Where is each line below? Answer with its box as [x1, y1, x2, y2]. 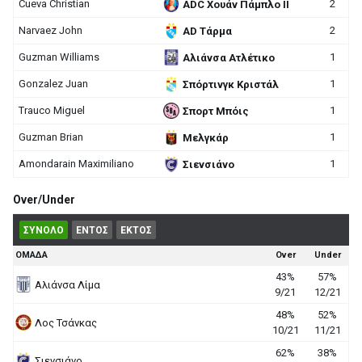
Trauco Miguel [19, 104, 85, 116]
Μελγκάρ [183, 131, 229, 144]
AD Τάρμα [183, 24, 232, 37]
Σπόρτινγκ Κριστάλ [183, 78, 279, 90]
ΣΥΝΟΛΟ [23, 224, 64, 236]
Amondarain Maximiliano [19, 158, 134, 170]
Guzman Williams [19, 51, 99, 63]
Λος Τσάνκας [35, 316, 97, 329]
